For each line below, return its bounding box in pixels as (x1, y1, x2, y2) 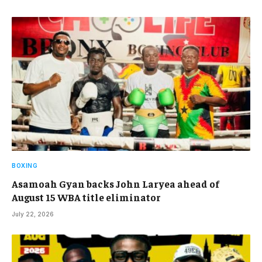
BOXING (12, 162, 37, 170)
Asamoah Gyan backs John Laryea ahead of (12, 177, 219, 191)
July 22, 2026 (12, 211, 54, 218)
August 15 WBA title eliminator (12, 191, 161, 204)
